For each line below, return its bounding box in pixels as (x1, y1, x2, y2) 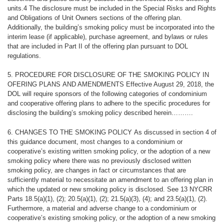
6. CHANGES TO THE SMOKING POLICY (7, 128, 132, 136)
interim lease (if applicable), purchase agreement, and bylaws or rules (7, 32, 208, 40)
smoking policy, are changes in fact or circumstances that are (7, 166, 186, 174)
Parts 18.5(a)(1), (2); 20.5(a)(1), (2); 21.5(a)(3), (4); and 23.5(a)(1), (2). (7, 194, 207, 202)
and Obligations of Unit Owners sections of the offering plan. (7, 13, 182, 21)
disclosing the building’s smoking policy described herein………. (7, 109, 193, 117)
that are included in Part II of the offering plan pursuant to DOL (7, 42, 188, 50)
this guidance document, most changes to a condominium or (7, 137, 182, 145)
